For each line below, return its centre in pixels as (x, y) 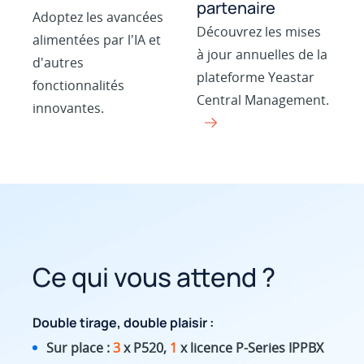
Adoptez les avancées (98, 17)
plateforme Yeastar (256, 78)
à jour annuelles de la (262, 55)
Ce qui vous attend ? (154, 277)
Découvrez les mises (259, 32)
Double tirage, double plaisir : (123, 322)
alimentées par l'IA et (97, 40)
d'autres (58, 63)
